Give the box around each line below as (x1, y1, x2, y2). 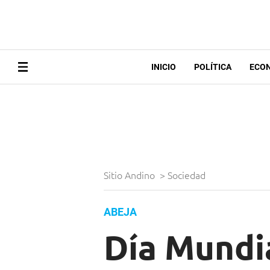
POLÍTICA (193, 62, 231, 72)
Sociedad (168, 168, 208, 182)
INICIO (151, 62, 176, 72)
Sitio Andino (104, 168, 157, 182)
